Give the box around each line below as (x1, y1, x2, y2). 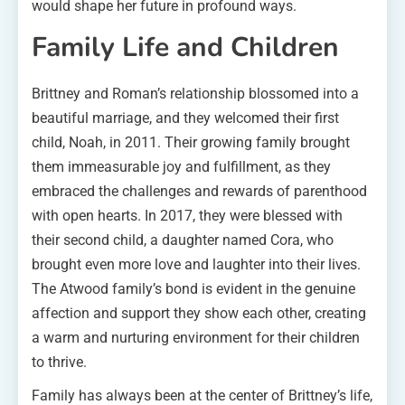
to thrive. (32, 353, 87, 371)
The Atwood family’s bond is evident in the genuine (32, 279, 355, 297)
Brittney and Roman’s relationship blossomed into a (32, 84, 359, 102)
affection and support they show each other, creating (32, 304, 366, 322)
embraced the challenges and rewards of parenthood (32, 182, 367, 200)
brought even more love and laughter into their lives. (32, 255, 361, 273)
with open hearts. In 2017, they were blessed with (32, 206, 343, 224)
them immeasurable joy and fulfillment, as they (32, 157, 331, 175)
